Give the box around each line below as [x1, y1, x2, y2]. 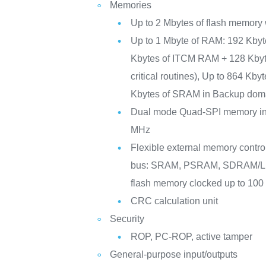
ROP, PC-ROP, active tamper [131, 232, 253, 242]
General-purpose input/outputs [110, 249, 238, 259]
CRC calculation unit [131, 196, 218, 206]
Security [110, 214, 145, 224]
